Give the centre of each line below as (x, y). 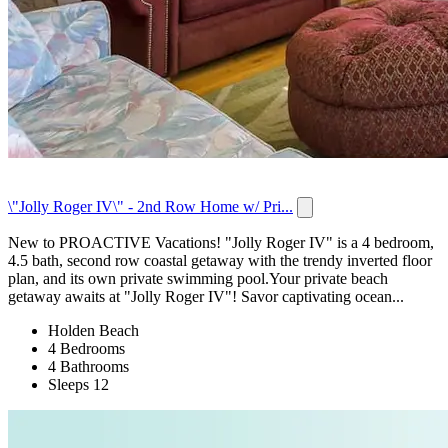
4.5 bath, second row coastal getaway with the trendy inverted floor (220, 261)
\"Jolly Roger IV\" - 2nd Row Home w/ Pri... (150, 207)
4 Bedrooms (86, 349)
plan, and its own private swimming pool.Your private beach (198, 279)
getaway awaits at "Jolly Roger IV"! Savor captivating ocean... (206, 297)
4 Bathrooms (88, 367)
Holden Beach (93, 331)
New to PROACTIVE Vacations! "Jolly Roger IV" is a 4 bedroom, (221, 243)
